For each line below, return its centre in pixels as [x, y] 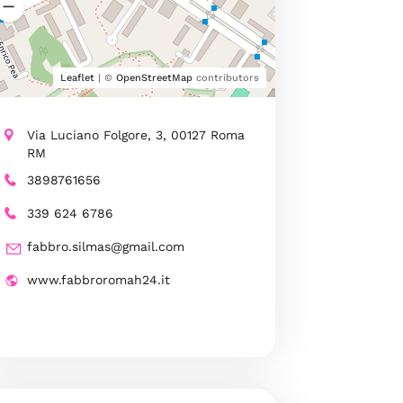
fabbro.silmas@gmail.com [105, 247]
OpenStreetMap [154, 78]
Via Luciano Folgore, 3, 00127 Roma [135, 135]
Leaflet [77, 78]
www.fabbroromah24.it [98, 280]
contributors [225, 78]
